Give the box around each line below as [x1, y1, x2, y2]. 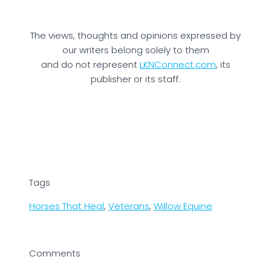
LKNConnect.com [139, 58, 216, 71]
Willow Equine [154, 200, 212, 213]
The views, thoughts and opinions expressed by [30, 29, 241, 42]
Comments [29, 247, 80, 260]
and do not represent [41, 58, 140, 71]
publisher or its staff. [91, 73, 180, 86]
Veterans [108, 200, 149, 213]
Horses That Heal [29, 200, 104, 213]
